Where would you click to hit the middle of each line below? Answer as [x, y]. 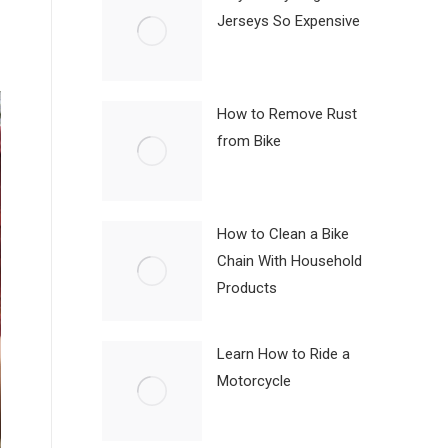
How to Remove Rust [287, 114]
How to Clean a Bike [283, 234]
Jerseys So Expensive [288, 21]
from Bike [249, 141]
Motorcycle [254, 381]
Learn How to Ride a [283, 354]
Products [247, 288]
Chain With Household [289, 261]
